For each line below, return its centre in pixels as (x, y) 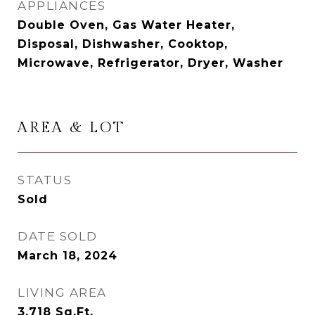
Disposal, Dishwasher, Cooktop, (123, 44)
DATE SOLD (58, 236)
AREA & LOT (71, 128)
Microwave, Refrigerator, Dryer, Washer (150, 63)
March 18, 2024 (67, 256)
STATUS (45, 180)
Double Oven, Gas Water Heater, (126, 25)
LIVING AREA (62, 292)
